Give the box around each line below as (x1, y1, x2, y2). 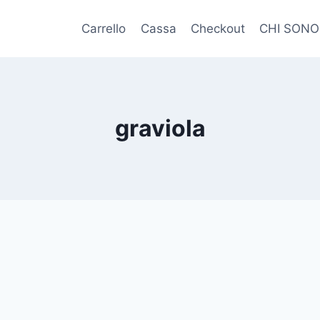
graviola (114, 114, 206, 142)
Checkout (191, 21, 246, 36)
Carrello (81, 21, 126, 36)
